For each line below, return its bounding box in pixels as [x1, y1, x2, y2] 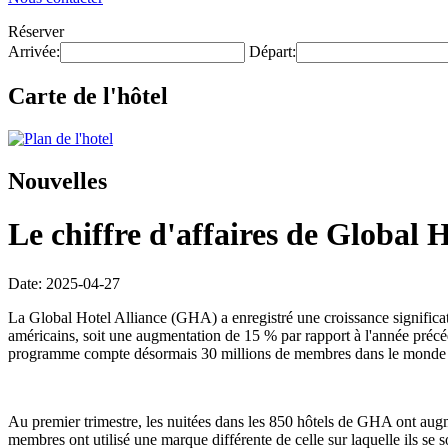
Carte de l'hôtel [8, 82, 168, 109]
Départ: [249, 43, 296, 60]
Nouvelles [8, 167, 107, 194]
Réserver [8, 23, 64, 40]
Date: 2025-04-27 [8, 274, 120, 292]
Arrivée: [8, 43, 60, 60]
